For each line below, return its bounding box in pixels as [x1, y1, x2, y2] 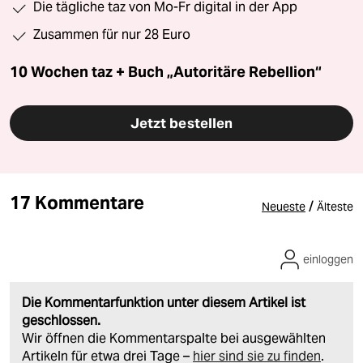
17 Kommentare [10, 191, 145, 215]
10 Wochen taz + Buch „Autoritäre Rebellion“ [10, 62, 322, 82]
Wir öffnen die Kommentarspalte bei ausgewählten [22, 330, 326, 348]
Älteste [317, 199, 353, 215]
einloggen [303, 252, 353, 267]
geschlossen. [22, 312, 100, 330]
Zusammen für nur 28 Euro [33, 27, 190, 43]
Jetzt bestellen [130, 114, 233, 133]
